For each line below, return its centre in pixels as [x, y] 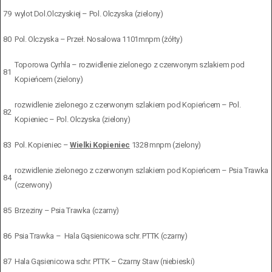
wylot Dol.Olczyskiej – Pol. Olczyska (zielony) [89, 13]
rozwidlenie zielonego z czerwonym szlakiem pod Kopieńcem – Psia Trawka [141, 170]
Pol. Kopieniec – [42, 144]
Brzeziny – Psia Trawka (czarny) [67, 210]
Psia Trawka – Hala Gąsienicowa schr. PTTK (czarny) [101, 236]
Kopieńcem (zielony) [49, 79]
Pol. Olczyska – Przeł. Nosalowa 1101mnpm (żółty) [99, 39]
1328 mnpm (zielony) [165, 144]
